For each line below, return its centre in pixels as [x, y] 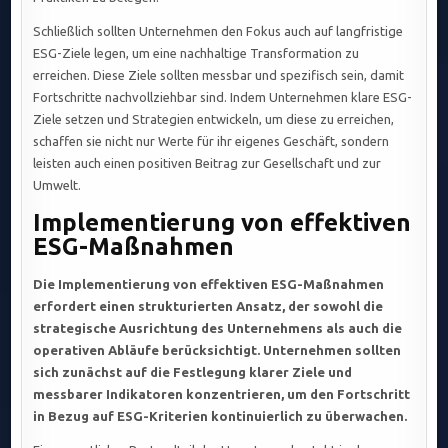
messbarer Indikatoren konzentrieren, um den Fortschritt [222, 394]
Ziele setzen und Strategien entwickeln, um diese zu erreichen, [214, 119]
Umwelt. [57, 185]
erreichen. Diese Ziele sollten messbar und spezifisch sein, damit [219, 75]
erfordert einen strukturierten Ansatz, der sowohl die [208, 306]
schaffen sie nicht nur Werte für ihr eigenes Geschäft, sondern [211, 141]
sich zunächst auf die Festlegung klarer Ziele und [193, 372]
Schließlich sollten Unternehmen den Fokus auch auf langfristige [218, 31]
